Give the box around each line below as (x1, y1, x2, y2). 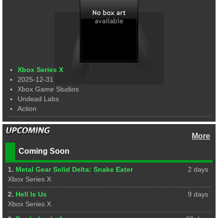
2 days (188, 165, 208, 173)
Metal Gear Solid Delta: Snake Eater (16, 165, 133, 173)
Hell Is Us (16, 190, 47, 198)
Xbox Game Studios (18, 85, 79, 93)
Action (18, 105, 36, 112)
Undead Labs (18, 95, 59, 103)
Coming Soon (18, 146, 70, 155)
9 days (188, 190, 208, 198)
